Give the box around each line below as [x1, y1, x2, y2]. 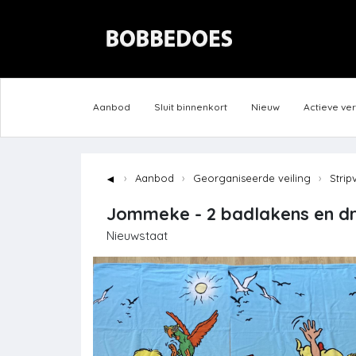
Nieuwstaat [106, 228, 168, 244]
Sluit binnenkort [154, 101, 227, 114]
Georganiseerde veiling [193, 172, 311, 185]
